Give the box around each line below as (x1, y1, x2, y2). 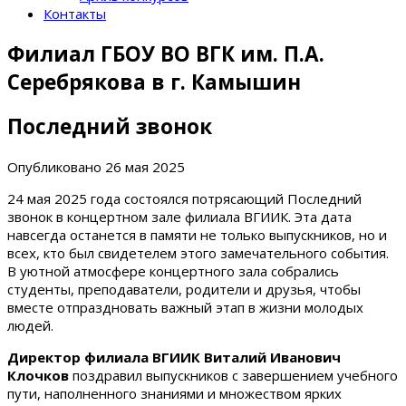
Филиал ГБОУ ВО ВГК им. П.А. (7, 39, 324, 68)
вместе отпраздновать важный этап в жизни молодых (7, 298, 363, 317)
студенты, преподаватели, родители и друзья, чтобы (7, 280, 361, 299)
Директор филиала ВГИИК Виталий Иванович (7, 348, 341, 367)
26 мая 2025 (105, 158, 185, 177)
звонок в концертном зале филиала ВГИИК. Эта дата (7, 208, 352, 227)
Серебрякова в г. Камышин (7, 67, 301, 96)
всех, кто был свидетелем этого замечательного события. (7, 244, 389, 263)
